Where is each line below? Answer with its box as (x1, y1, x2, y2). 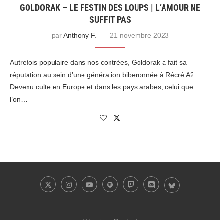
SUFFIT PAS (89, 14, 131, 25)
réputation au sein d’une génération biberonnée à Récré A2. (10, 71, 196, 79)
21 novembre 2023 (110, 31, 169, 40)
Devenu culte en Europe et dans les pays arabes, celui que (10, 83, 193, 91)
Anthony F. (63, 31, 96, 40)
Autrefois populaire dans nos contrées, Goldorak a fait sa (10, 58, 187, 67)
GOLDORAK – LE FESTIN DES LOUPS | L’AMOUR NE (20, 2, 200, 13)
